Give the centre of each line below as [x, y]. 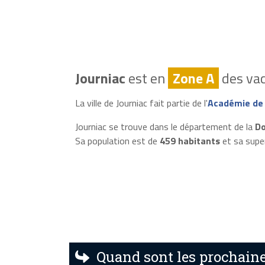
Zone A [193, 78]
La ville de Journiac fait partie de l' [141, 103]
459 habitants [190, 140]
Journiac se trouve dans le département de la [165, 126]
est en [146, 78]
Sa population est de [117, 140]
